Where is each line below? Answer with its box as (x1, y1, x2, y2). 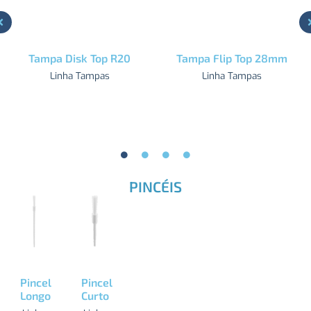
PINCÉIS (129, 178, 182, 196)
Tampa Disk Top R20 (28, 51, 131, 65)
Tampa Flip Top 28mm (176, 51, 287, 65)
